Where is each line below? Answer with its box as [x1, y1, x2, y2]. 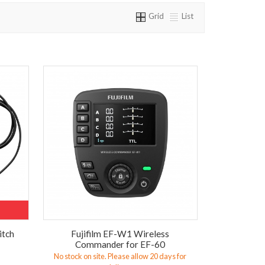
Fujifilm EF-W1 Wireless [71, 228, 170, 239]
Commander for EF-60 [75, 238, 166, 250]
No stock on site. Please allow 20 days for [54, 251, 187, 261]
